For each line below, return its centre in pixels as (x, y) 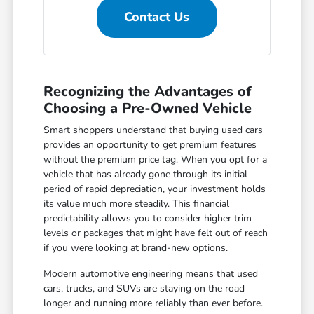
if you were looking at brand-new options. (136, 248)
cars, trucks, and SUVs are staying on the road (144, 289)
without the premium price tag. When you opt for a (156, 160)
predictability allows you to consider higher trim (148, 219)
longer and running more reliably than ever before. (153, 303)
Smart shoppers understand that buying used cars (153, 130)
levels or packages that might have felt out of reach (156, 233)
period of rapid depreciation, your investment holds (155, 189)
